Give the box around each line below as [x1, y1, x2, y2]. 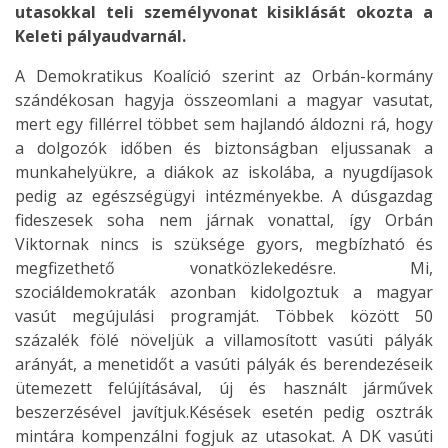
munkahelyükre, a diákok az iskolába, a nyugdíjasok [15, 161, 433, 183]
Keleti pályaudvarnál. [15, 25, 186, 47]
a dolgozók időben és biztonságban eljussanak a [15, 137, 433, 159]
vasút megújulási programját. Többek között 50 [15, 305, 433, 327]
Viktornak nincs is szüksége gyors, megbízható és [15, 233, 433, 255]
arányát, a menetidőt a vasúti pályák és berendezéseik [15, 353, 433, 375]
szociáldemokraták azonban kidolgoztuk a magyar [15, 281, 433, 303]
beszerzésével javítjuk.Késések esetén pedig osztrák [15, 401, 433, 423]
